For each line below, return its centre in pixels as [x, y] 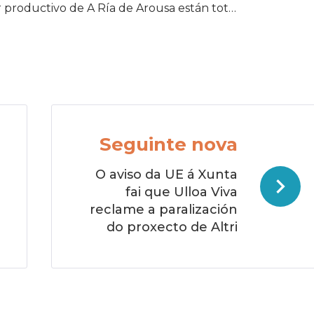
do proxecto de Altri [172, 227]
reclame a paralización [164, 210]
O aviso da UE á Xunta [166, 175]
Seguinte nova [169, 145]
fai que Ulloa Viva [182, 192]
